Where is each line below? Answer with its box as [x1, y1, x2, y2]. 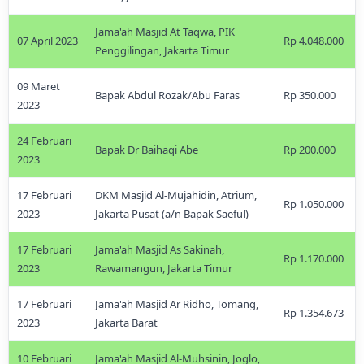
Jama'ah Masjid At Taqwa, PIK [95, 24, 235, 39]
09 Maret [17, 79, 60, 93]
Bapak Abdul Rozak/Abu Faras [95, 88, 240, 102]
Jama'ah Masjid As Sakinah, [95, 242, 224, 257]
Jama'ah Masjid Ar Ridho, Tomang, [95, 297, 258, 311]
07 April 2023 [17, 33, 78, 48]
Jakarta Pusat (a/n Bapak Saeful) [95, 206, 249, 221]
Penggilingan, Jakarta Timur [95, 43, 229, 58]
